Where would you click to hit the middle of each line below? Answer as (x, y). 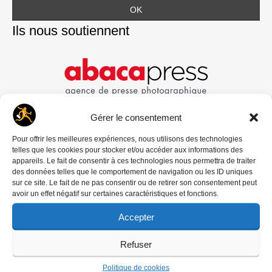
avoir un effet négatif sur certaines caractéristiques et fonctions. (115, 193)
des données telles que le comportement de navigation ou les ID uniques (132, 172)
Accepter (136, 216)
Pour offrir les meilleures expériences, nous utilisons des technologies (127, 139)
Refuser (136, 244)
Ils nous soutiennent (71, 30)
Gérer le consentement (136, 117)
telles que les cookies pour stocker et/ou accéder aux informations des (127, 150)
